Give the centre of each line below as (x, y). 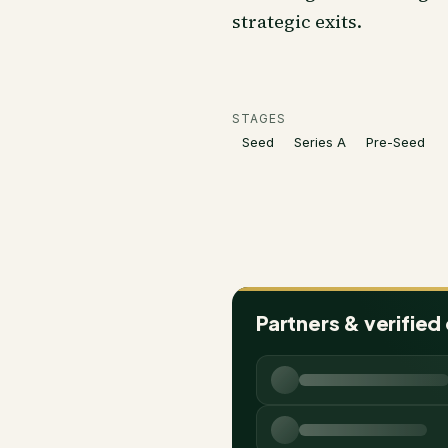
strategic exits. (297, 21)
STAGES (259, 118)
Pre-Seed (395, 142)
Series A (320, 142)
